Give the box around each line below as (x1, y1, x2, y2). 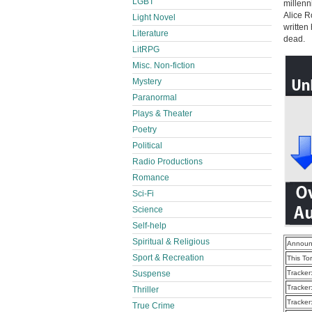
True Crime (132, 301, 175, 311)
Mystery (132, 77, 162, 86)
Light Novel (132, 13, 175, 22)
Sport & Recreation (132, 253, 204, 263)
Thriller (132, 285, 159, 295)
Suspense (132, 269, 171, 279)
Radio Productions (132, 157, 203, 166)
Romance (132, 173, 169, 182)
